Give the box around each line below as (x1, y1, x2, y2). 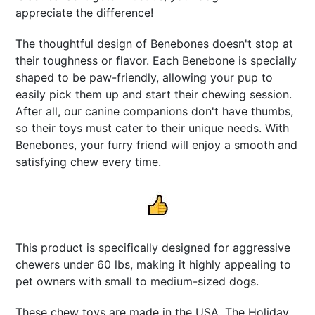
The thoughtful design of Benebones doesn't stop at (15, 36, 294, 51)
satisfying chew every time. (15, 154, 162, 169)
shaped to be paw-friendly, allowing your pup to (15, 70, 274, 84)
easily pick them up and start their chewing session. (15, 86, 292, 101)
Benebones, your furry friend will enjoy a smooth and (15, 137, 298, 152)
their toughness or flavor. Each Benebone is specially (15, 53, 297, 67)
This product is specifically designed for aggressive (15, 240, 291, 255)
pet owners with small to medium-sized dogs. (15, 274, 259, 288)
